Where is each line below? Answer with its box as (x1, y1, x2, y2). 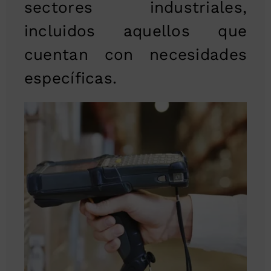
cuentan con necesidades (24, 45, 247, 64)
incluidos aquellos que (24, 21, 247, 40)
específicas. (24, 68, 117, 87)
